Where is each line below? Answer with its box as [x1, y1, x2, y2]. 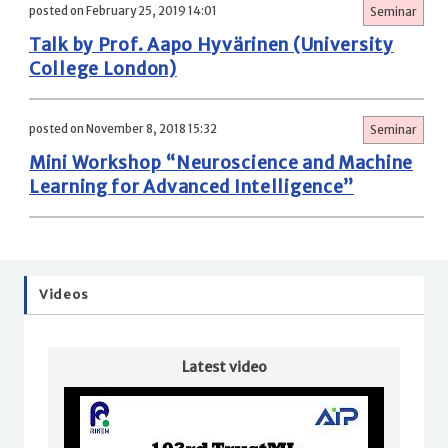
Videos [39, 286, 89, 304]
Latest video [181, 358, 267, 377]
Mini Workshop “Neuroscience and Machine [29, 152, 414, 175]
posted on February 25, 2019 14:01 [29, 4, 217, 19]
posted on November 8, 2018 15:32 [29, 122, 217, 137]
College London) [29, 58, 177, 81]
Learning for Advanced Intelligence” [29, 176, 355, 199]
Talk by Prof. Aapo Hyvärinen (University [29, 34, 394, 57]
